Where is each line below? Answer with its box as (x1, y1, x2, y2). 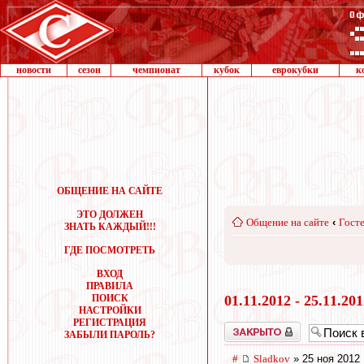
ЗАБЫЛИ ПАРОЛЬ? (64, 329, 155, 340)
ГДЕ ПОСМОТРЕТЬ (64, 245, 155, 256)
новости (16, 64, 51, 76)
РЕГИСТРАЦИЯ (73, 317, 146, 328)
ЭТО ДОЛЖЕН (76, 209, 143, 220)
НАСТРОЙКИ (78, 305, 141, 316)
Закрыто (224, 321, 258, 333)
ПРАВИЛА (86, 280, 133, 292)
